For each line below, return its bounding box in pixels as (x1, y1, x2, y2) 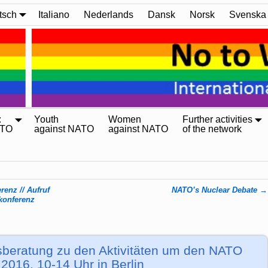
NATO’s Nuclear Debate (172, 185, 260, 194)
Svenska (229, 9, 266, 20)
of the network (182, 124, 242, 135)
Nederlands (84, 9, 133, 20)
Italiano (38, 9, 69, 20)
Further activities (182, 114, 252, 125)
